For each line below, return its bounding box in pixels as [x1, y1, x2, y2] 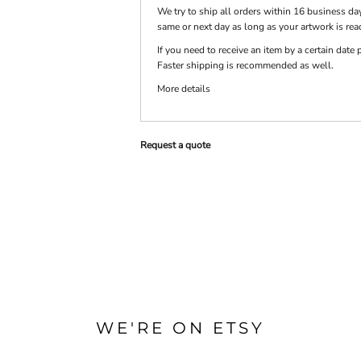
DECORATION [96, 51, 166, 64]
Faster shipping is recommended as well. [157, 59, 334, 72]
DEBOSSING [100, 80, 162, 93]
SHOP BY [107, 41, 154, 54]
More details [157, 82, 210, 95]
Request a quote [140, 139, 210, 151]
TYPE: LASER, [98, 60, 164, 73]
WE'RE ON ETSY [96, 318, 265, 338]
